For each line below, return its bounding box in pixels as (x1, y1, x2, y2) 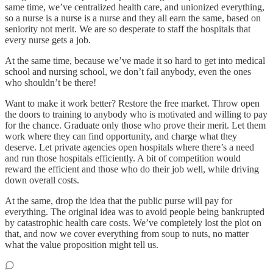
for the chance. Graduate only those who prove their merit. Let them (5, 120, 266, 131)
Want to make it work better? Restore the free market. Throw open (5, 98, 260, 109)
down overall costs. (5, 175, 79, 186)
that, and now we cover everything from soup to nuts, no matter (5, 229, 249, 239)
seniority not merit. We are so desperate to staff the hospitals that (5, 24, 250, 35)
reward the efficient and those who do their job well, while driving (5, 164, 259, 175)
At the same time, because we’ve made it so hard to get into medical (5, 55, 265, 66)
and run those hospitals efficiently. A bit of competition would (5, 153, 241, 164)
